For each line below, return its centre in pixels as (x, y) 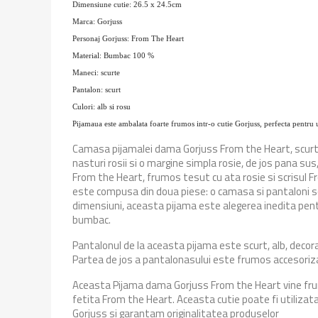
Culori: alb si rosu (102, 106)
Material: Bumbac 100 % (113, 55)
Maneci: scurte (96, 72)
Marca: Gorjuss (97, 21)
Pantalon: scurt (97, 89)
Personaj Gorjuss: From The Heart (128, 38)
